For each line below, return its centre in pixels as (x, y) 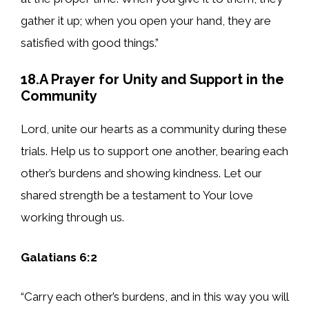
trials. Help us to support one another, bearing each (154, 151)
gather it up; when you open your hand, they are (146, 20)
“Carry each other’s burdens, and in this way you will (154, 297)
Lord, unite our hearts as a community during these (154, 129)
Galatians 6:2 (59, 257)
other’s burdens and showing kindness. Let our (141, 173)
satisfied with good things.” (90, 42)
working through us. (72, 218)
